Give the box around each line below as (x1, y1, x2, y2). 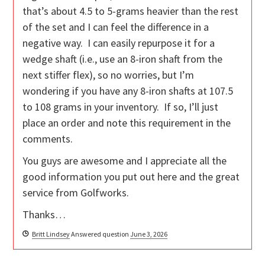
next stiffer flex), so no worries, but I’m (22, 68, 195, 82)
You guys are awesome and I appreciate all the (22, 154, 227, 168)
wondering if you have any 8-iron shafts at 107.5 (22, 84, 234, 98)
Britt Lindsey (32, 230, 70, 239)
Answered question (70, 230, 131, 239)
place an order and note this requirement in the (22, 116, 231, 130)
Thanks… (22, 208, 66, 222)
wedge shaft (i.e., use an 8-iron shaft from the (22, 52, 223, 66)
